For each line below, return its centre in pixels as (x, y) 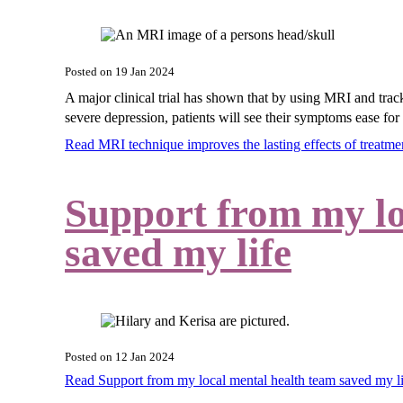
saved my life (178, 252)
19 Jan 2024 (145, 72)
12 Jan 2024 (145, 358)
